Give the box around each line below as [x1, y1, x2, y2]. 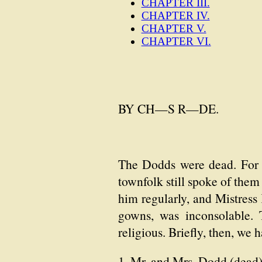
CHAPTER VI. [141, 35, 211, 47]
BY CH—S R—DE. [118, 100, 219, 118]
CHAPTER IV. [141, 9, 210, 22]
